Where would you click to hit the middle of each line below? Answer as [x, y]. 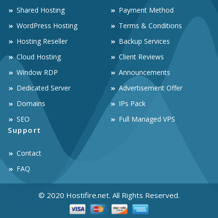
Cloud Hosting [38, 57]
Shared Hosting [40, 10]
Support [25, 130]
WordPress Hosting [47, 26]
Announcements [145, 73]
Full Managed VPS [147, 119]
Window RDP [37, 73]
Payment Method [146, 10]
